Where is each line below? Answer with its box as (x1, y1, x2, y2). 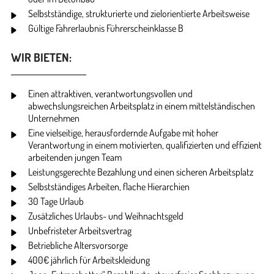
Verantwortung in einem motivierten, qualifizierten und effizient (28, 138, 262, 151)
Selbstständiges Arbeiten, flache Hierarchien (28, 180, 190, 193)
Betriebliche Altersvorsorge (28, 239, 128, 251)
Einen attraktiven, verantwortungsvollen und (28, 87, 193, 100)
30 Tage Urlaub (28, 194, 84, 207)
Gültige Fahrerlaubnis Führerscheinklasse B (28, 21, 183, 34)
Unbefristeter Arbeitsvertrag (28, 224, 131, 237)
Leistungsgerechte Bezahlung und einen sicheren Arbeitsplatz (28, 165, 253, 178)
